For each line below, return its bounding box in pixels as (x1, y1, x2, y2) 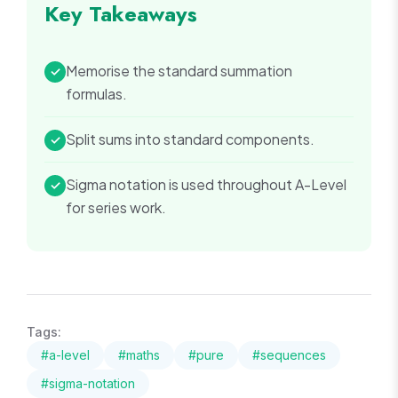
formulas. (66, 84, 127, 104)
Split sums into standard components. (66, 130, 314, 149)
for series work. (66, 198, 166, 218)
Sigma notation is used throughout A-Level (66, 175, 346, 195)
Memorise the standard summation (66, 61, 292, 81)
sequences (260, 347, 326, 363)
